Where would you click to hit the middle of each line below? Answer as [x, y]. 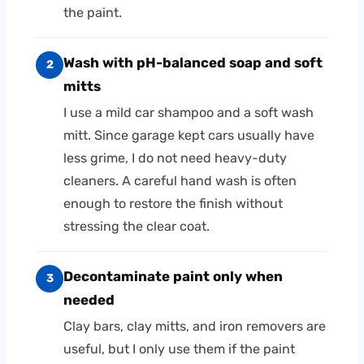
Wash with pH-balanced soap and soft [193, 62]
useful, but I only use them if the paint [179, 349]
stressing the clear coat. [136, 226]
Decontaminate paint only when [173, 276]
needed [89, 299]
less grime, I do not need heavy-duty [175, 158]
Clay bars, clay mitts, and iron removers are [195, 326]
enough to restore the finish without [173, 203]
